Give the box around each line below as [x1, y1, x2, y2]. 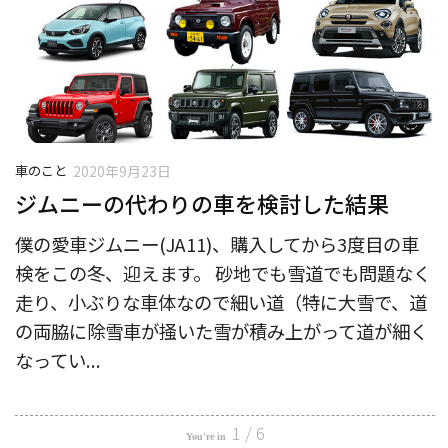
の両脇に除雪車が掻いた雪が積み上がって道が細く [15, 318, 428, 345]
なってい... [15, 347, 101, 374]
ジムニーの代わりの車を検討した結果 [15, 187, 389, 220]
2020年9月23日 [73, 161, 171, 182]
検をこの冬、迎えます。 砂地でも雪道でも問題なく [15, 260, 431, 287]
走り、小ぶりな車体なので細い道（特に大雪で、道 [15, 289, 427, 316]
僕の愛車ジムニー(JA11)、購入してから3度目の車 [15, 231, 419, 258]
